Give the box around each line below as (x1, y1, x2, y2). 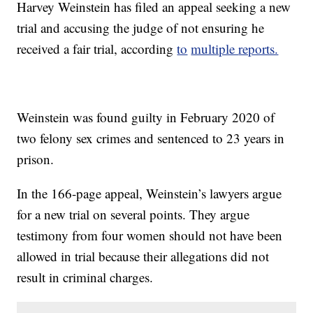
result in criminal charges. (17, 268, 154, 286)
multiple (191, 40, 239, 58)
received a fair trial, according (17, 40, 177, 58)
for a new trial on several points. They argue (17, 205, 250, 224)
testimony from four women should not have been (17, 226, 283, 245)
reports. (238, 40, 279, 58)
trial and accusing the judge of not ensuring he (17, 19, 265, 37)
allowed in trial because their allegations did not (17, 247, 270, 265)
